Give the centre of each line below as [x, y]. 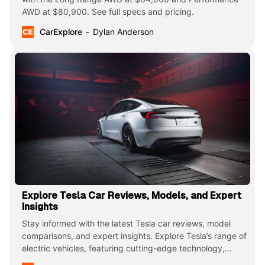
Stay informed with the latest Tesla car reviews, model [126, 224]
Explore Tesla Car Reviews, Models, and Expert [131, 196]
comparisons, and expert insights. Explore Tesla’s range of [134, 236]
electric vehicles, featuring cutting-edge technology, [123, 248]
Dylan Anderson [123, 32]
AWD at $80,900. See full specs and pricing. [108, 12]
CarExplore [61, 32]
